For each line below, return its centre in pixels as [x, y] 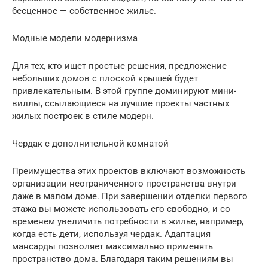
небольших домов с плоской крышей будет [105, 78]
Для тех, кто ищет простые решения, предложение [119, 66]
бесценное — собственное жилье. [84, 10]
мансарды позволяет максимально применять [112, 246]
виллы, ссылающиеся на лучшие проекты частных [121, 103]
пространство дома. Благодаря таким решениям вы [123, 259]
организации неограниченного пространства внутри [124, 183]
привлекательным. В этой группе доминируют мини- [124, 91]
